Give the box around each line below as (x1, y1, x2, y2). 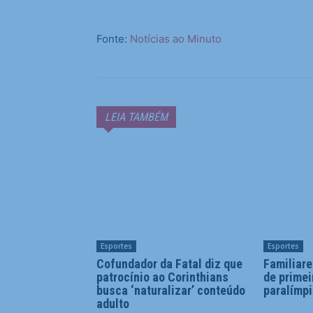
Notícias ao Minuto (127, 32, 221, 45)
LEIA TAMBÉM (105, 110, 168, 124)
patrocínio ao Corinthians (96, 270, 228, 285)
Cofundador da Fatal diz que (96, 256, 242, 272)
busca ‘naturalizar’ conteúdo (96, 283, 245, 298)
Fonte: (96, 32, 127, 45)
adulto (96, 296, 129, 312)
